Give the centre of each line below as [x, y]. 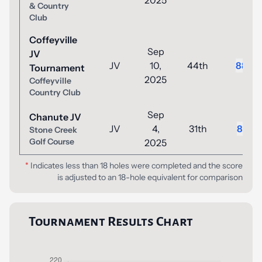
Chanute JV [55, 117]
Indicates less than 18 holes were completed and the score [136, 166]
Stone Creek [53, 130]
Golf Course [52, 142]
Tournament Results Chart [111, 222]
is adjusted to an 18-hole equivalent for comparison [150, 177]
